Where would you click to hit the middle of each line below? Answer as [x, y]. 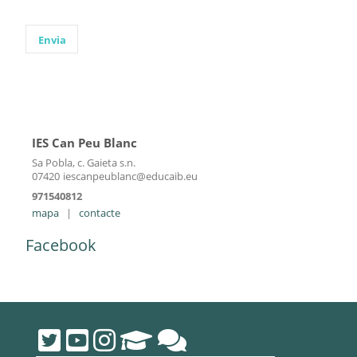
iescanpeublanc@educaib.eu [130, 176]
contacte [100, 213]
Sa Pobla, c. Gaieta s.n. [84, 162]
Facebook [61, 245]
